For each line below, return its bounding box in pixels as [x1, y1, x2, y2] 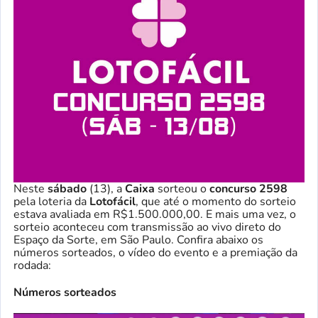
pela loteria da [13, 193, 89, 209]
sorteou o [155, 180, 209, 197]
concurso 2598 [209, 180, 287, 197]
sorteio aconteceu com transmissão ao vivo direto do [13, 219, 281, 235]
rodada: [13, 257, 51, 273]
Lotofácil [89, 193, 136, 209]
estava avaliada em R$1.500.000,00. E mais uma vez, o [13, 206, 296, 222]
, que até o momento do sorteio [136, 193, 296, 209]
